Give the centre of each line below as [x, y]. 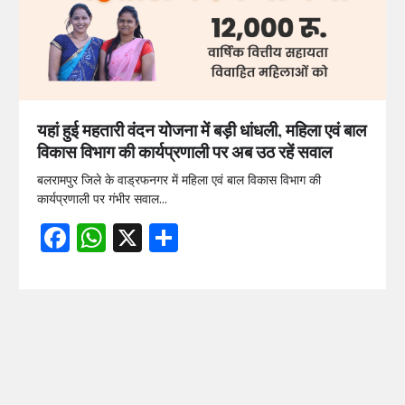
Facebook [138, 237]
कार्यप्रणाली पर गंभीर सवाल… [102, 198]
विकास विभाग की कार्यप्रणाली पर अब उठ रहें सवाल [184, 151]
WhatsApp [180, 237]
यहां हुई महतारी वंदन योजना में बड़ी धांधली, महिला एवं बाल [201, 129]
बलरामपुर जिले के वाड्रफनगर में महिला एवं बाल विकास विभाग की [179, 179]
